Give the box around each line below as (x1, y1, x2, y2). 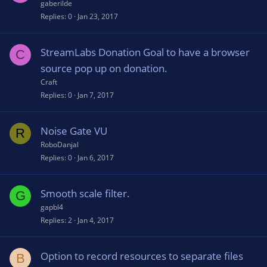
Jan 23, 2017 (77, 11, 118, 21)
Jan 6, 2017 (77, 153, 114, 163)
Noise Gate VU (41, 124, 107, 138)
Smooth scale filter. (41, 187, 130, 200)
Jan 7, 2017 (77, 90, 114, 100)
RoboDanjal (41, 139, 79, 150)
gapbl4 (41, 202, 63, 212)
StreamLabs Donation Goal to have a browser (41, 45, 250, 59)
